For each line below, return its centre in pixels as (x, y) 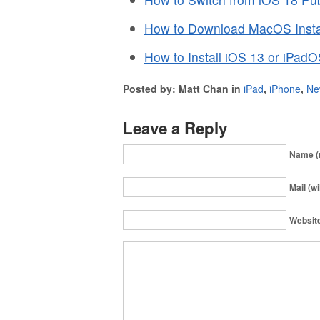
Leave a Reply (175, 127)
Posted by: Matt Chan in (183, 88)
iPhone (285, 88)
